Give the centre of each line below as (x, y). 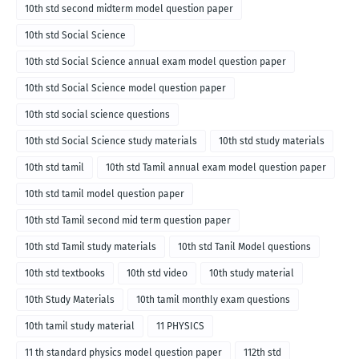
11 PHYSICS (180, 327)
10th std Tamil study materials (91, 247)
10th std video (157, 274)
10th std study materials (272, 141)
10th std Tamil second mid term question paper (128, 221)
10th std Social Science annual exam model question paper (155, 62)
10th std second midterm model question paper (129, 9)
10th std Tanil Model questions (244, 247)
